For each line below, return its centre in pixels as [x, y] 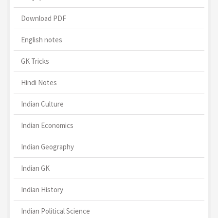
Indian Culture [42, 104]
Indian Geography [47, 147]
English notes [42, 40]
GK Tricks [35, 61]
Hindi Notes [39, 83]
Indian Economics [47, 126]
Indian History [42, 190]
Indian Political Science [55, 211]
